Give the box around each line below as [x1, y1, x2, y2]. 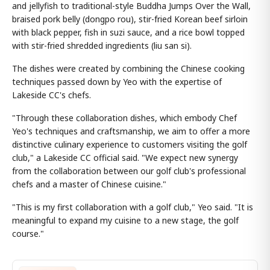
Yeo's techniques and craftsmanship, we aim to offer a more [12, 125, 250, 137]
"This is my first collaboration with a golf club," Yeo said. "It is [12, 201, 253, 213]
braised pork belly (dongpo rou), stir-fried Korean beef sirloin [12, 13, 248, 25]
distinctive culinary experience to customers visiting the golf [12, 139, 247, 150]
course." [12, 228, 44, 239]
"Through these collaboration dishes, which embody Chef [12, 112, 237, 124]
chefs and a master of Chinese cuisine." [12, 178, 166, 190]
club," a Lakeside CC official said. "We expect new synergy [12, 152, 238, 163]
